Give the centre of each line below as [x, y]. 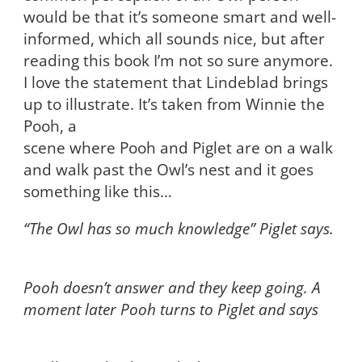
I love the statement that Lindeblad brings [175, 82]
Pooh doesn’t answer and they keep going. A [172, 287]
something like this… [97, 192]
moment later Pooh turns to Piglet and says [170, 309]
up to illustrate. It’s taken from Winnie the [174, 104]
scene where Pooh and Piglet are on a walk [178, 148]
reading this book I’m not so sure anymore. [178, 61]
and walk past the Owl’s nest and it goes [168, 170]
